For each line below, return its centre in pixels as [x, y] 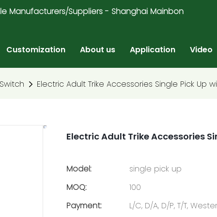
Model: [79, 169]
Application [153, 50]
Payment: [84, 205]
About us [98, 50]
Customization [36, 50]
